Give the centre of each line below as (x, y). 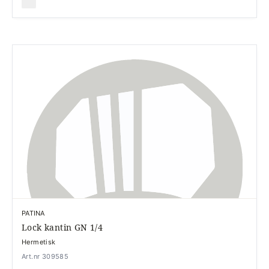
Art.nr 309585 (45, 256)
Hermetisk (39, 242)
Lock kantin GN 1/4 (62, 227)
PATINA (33, 213)
